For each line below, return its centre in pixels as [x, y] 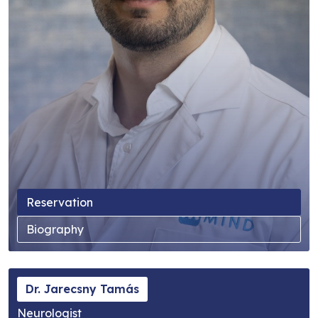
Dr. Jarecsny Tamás [82, 289]
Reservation [60, 203]
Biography [55, 230]
